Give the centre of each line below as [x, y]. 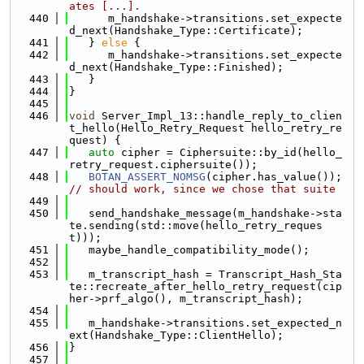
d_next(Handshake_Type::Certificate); [186, 30]
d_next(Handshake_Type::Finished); [176, 67]
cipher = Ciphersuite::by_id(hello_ [228, 152]
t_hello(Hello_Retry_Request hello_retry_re [206, 128]
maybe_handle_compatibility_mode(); [189, 250]
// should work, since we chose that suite [202, 189]
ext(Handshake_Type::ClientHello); [176, 335]
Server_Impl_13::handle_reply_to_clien [219, 116]
